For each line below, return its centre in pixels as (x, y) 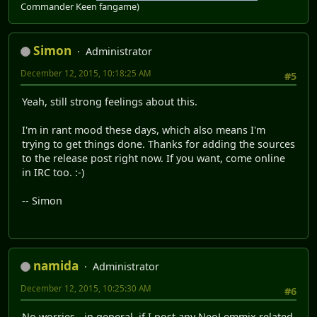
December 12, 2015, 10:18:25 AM (86, 73)
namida (56, 265)
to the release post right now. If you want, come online (154, 158)
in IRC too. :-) (53, 173)
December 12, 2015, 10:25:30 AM (86, 288)
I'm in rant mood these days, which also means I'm (144, 130)
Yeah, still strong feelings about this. (110, 102)
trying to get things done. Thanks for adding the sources (158, 144)
